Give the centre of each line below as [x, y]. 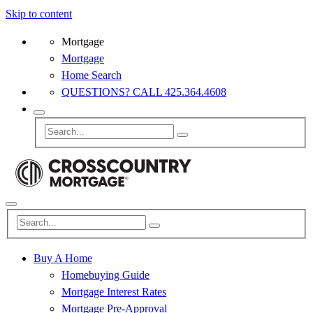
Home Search [92, 75]
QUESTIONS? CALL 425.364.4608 [144, 92]
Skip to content [39, 14]
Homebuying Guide [105, 275]
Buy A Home [63, 259]
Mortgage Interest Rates [114, 292]
